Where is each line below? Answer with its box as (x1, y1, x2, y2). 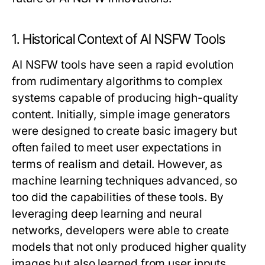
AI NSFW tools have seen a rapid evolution (12, 58, 234, 72)
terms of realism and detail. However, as (12, 157, 223, 172)
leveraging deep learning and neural (12, 207, 202, 221)
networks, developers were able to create (12, 224, 230, 238)
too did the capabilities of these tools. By (12, 190, 224, 205)
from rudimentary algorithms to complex (12, 75, 223, 89)
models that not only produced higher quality (12, 240, 247, 254)
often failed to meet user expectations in (12, 141, 222, 155)
